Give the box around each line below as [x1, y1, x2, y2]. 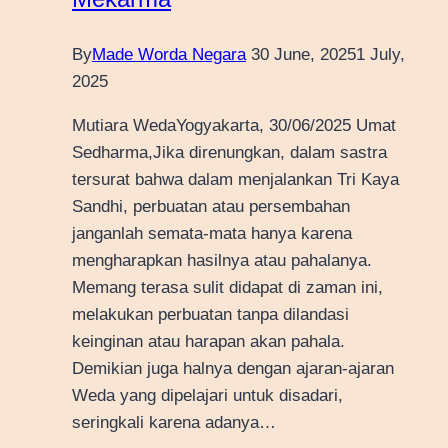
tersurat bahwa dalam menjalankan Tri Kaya [72, 170, 399, 190]
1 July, [356, 45, 405, 65]
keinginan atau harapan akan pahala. [72, 332, 345, 352]
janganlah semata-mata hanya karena [72, 224, 352, 244]
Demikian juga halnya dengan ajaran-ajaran [72, 359, 394, 379]
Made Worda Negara [92, 45, 246, 65]
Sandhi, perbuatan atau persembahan [72, 197, 350, 217]
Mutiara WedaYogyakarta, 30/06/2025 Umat [72, 116, 396, 136]
